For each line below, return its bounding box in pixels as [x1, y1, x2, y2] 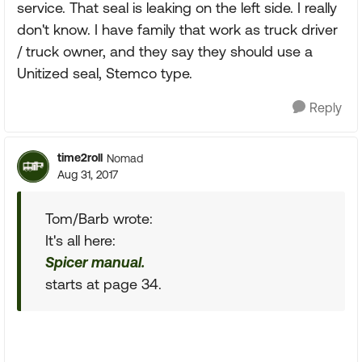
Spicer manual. [45, 254, 145, 271]
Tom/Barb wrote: [45, 210, 153, 227]
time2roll [57, 151, 103, 164]
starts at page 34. [45, 276, 162, 293]
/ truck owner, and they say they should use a [17, 43, 313, 60]
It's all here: [45, 232, 116, 249]
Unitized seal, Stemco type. [17, 65, 192, 82]
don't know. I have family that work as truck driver [17, 21, 338, 38]
